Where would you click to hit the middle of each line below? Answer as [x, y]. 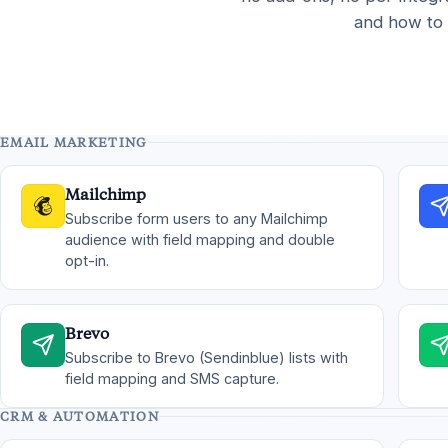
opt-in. [87, 260]
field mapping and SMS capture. [172, 378]
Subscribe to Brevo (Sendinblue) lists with [206, 357]
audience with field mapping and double [200, 239]
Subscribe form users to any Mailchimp [196, 218]
